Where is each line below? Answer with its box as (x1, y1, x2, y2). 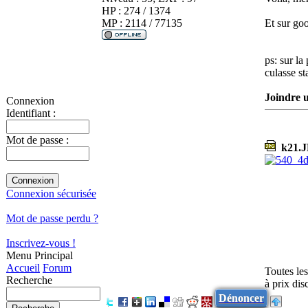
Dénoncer (219, 291, 264, 304)
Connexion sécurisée (6, 188, 96, 199)
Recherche (6, 274, 52, 286)
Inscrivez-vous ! (6, 237, 76, 249)
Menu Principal (6, 250, 73, 261)
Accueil (6, 262, 40, 274)
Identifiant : (6, 107, 56, 119)
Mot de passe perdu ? (6, 212, 98, 224)
